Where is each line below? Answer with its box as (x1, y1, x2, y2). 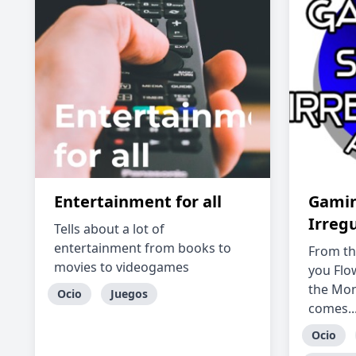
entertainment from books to (54, 239, 231, 257)
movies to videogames (54, 258, 189, 276)
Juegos (110, 286, 148, 301)
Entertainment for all (54, 191, 222, 212)
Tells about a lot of (54, 220, 164, 238)
